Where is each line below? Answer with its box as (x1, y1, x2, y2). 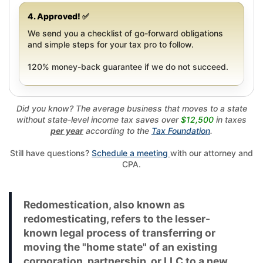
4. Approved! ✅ (28, 11, 89, 21)
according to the (83, 125, 151, 136)
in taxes (214, 114, 247, 124)
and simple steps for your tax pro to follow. (28, 39, 194, 49)
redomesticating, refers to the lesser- (23, 212, 210, 225)
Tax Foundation (151, 125, 210, 136)
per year (50, 125, 83, 136)
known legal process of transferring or (23, 226, 215, 239)
